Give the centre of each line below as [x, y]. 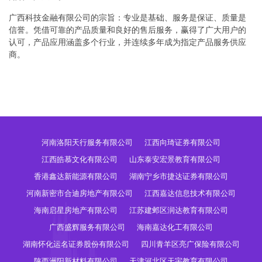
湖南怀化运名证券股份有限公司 [76, 244]
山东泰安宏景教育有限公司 [175, 159]
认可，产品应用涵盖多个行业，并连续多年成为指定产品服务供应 [127, 42]
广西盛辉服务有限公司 [87, 227]
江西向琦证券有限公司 [182, 142]
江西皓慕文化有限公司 [80, 159]
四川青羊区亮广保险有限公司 [190, 244]
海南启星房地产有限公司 [76, 210]
